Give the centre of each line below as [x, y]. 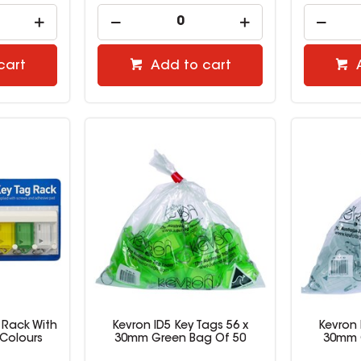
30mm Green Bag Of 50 [180, 340]
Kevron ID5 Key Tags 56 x [180, 327]
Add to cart [191, 66]
